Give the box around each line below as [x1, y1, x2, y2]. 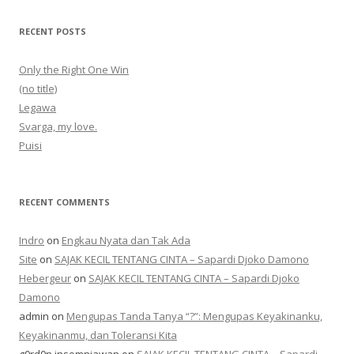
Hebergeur [19, 271, 71, 286]
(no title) [19, 81, 57, 96]
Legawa [19, 100, 56, 115]
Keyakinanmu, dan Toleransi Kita [19, 328, 177, 343]
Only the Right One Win [19, 62, 129, 77]
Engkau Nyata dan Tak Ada [62, 233, 190, 248]
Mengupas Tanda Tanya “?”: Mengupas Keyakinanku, [66, 309, 322, 324]
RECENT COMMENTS [19, 196, 110, 209]
